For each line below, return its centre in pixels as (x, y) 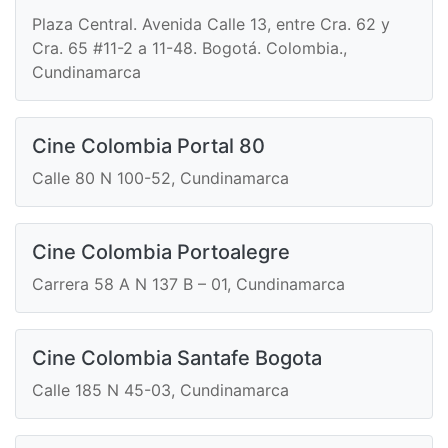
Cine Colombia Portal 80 (148, 146)
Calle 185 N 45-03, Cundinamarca (160, 390)
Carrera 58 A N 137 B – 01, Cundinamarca (188, 284)
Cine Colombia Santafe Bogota (177, 358)
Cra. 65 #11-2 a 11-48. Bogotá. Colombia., (189, 48)
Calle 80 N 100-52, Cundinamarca (160, 178)
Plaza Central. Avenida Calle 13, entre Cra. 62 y (211, 24)
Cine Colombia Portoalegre (161, 252)
